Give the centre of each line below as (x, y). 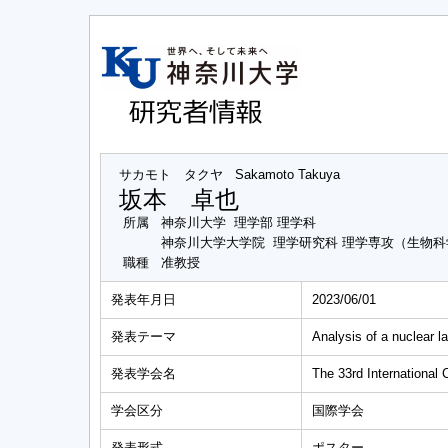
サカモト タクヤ (171, 174)
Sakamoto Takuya (287, 174)
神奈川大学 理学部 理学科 (238, 222)
